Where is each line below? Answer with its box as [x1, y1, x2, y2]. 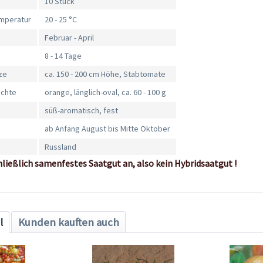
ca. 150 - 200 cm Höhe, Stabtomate [45, 69, 166, 80]
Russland [45, 141, 77, 153]
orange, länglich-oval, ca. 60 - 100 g [45, 87, 167, 98]
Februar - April [45, 32, 95, 43]
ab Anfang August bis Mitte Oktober [45, 123, 171, 134]
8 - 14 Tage [45, 50, 82, 62]
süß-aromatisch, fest [45, 105, 119, 116]
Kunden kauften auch [18, 215, 119, 229]
